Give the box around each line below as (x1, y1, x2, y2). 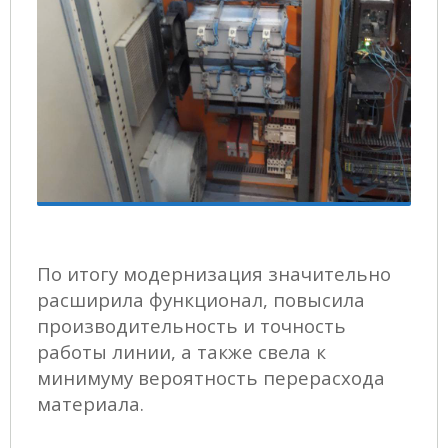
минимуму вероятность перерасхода (37, 365, 385, 391)
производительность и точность (37, 313, 346, 339)
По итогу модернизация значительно (37, 261, 391, 287)
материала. (37, 391, 144, 417)
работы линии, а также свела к (37, 339, 326, 365)
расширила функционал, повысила (37, 287, 365, 313)
